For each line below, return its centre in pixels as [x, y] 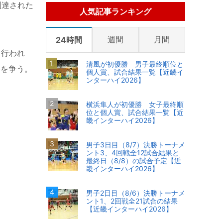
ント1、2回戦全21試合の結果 [132, 201]
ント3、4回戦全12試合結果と [133, 153]
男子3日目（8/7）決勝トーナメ [136, 145]
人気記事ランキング [115, 12]
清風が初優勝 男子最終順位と [135, 64]
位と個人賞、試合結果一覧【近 [135, 112]
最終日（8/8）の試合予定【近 [134, 161]
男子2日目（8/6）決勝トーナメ [136, 193]
